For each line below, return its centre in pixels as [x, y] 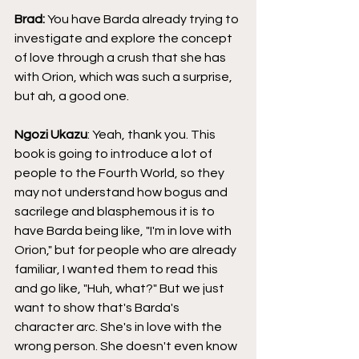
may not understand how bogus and [122, 192]
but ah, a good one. [72, 96]
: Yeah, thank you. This [153, 134]
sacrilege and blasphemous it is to [116, 211]
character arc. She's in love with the [119, 327]
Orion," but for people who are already [127, 250]
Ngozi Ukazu [51, 134]
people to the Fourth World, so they [121, 173]
